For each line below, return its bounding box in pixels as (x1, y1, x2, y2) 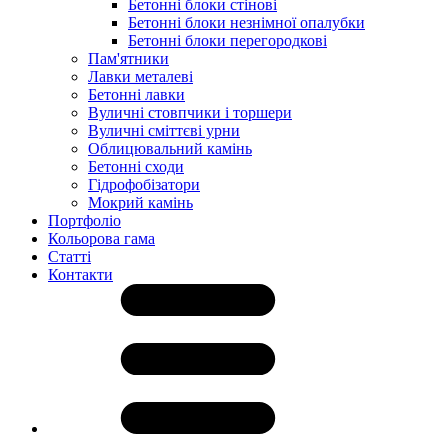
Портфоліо (48, 212, 121, 229)
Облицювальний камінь (88, 140, 252, 157)
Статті (48, 248, 91, 265)
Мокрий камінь (88, 194, 193, 211)
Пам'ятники (88, 50, 169, 67)
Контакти (48, 266, 113, 283)
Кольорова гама (48, 230, 155, 247)
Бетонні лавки (88, 86, 185, 103)
